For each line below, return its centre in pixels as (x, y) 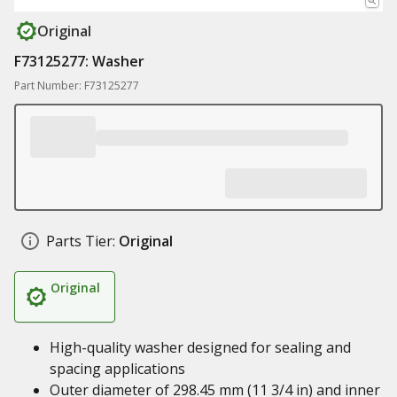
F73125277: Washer (79, 61)
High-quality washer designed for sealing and (200, 347)
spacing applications (117, 369)
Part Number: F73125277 (77, 86)
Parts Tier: (81, 241)
